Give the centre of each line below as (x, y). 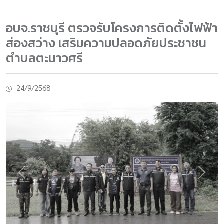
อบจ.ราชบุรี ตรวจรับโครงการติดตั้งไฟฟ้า (112, 28)
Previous (35, 177)
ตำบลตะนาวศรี (44, 58)
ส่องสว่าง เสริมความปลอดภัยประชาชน (106, 43)
